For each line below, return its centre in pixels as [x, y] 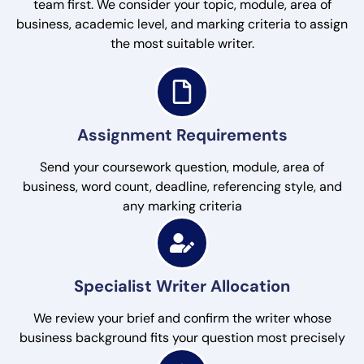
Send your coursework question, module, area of [182, 167]
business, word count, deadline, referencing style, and [182, 187]
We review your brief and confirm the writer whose [182, 318]
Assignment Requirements [182, 135]
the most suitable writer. [182, 43]
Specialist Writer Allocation [182, 286]
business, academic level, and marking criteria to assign [182, 24]
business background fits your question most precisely [182, 338]
